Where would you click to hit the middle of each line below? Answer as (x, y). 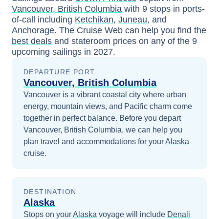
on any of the (165, 41)
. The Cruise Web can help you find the (130, 30)
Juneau (133, 20)
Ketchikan (94, 20)
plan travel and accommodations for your (94, 142)
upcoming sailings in (53, 52)
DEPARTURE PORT (59, 72)
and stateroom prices (94, 41)
